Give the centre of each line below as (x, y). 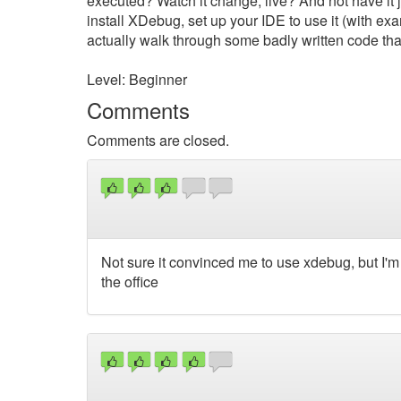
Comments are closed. (158, 140)
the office (130, 281)
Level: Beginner (137, 79)
